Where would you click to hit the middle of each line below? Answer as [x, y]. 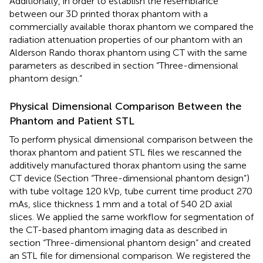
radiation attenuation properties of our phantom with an [126, 39]
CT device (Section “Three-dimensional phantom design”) [129, 178]
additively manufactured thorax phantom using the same [128, 165]
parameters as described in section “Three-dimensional [124, 65]
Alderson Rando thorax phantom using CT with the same [128, 52]
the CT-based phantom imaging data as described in [118, 230]
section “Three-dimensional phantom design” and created [130, 242]
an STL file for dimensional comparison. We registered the [130, 255]
